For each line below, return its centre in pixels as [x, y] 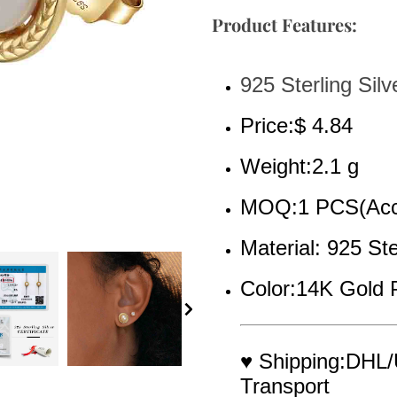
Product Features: [284, 24]
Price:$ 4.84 [296, 125]
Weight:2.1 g [300, 166]
